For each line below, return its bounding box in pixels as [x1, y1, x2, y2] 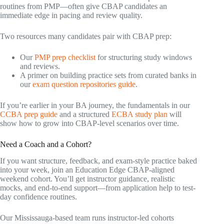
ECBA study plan [111, 109, 167, 118]
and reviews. [20, 61, 60, 70]
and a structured [57, 109, 111, 118]
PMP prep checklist [34, 52, 95, 61]
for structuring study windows [95, 52, 192, 61]
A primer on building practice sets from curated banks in [20, 70, 196, 79]
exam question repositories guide [32, 79, 135, 88]
